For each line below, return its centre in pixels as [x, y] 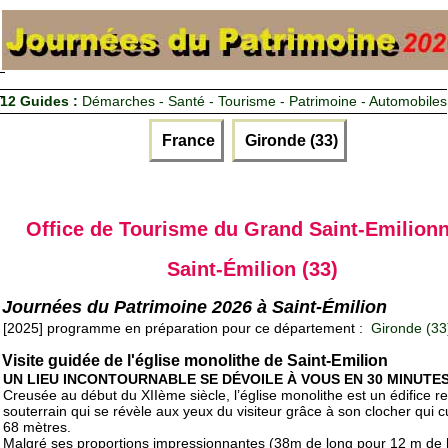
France [186, 140]
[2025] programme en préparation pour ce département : [185, 328]
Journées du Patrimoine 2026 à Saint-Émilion [194, 306]
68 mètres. [37, 427]
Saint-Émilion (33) [252, 268]
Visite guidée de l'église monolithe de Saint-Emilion [195, 361]
